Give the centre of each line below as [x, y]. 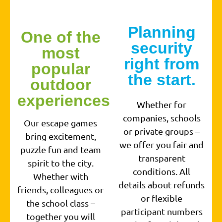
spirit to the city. [60, 163]
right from [162, 64]
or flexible [162, 198]
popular [60, 69]
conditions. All [162, 171]
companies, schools [162, 118]
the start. [162, 80]
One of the [60, 37]
